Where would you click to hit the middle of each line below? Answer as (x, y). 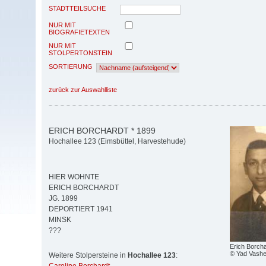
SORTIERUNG (71, 66)
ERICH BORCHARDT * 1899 (102, 130)
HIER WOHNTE (74, 177)
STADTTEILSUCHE (77, 8)
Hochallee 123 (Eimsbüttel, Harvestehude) (117, 142)
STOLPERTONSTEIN (80, 53)
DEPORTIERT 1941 (81, 209)
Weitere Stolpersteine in (88, 256)
